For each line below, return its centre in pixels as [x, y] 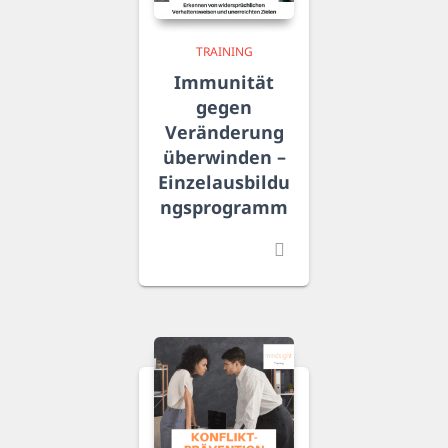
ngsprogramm [224, 206]
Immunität [224, 81]
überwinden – [224, 156]
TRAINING [224, 51]
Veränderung [224, 131]
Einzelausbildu [224, 181]
